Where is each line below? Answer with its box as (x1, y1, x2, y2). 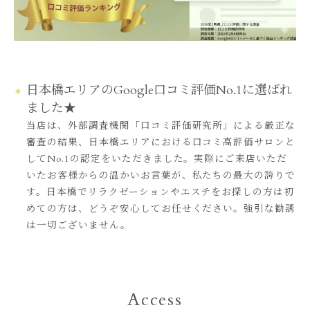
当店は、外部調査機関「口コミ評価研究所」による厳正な (26, 120, 296, 133)
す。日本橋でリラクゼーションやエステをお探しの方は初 (26, 186, 295, 199)
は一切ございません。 (26, 219, 131, 232)
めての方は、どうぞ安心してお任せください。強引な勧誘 (26, 203, 296, 216)
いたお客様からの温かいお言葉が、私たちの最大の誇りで (26, 170, 296, 183)
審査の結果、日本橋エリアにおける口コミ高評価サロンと (26, 136, 296, 149)
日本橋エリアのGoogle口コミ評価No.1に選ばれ (26, 82, 292, 100)
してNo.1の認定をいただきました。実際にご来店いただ (26, 153, 288, 166)
